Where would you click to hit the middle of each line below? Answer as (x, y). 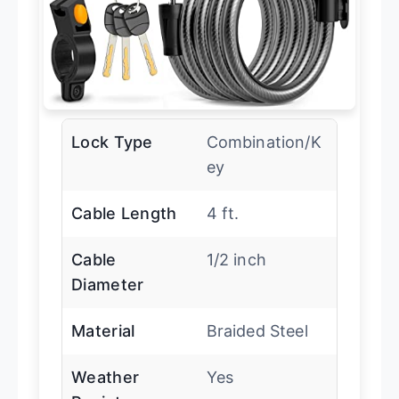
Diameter (108, 284)
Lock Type (112, 142)
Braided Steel (257, 330)
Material (103, 330)
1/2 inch (236, 259)
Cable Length (124, 213)
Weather (106, 377)
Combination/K (264, 142)
